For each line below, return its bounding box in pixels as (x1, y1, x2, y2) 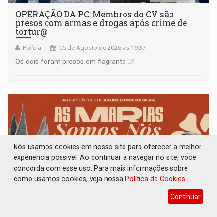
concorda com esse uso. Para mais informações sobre (14, 164, 188, 172)
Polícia (23, 44, 42, 51)
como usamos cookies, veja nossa (14, 174, 125, 183)
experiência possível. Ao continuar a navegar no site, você (14, 153, 197, 161)
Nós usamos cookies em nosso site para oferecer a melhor (14, 142, 202, 151)
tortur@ (15, 26, 48, 37)
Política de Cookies (125, 174, 186, 183)
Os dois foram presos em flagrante (15, 57, 126, 65)
